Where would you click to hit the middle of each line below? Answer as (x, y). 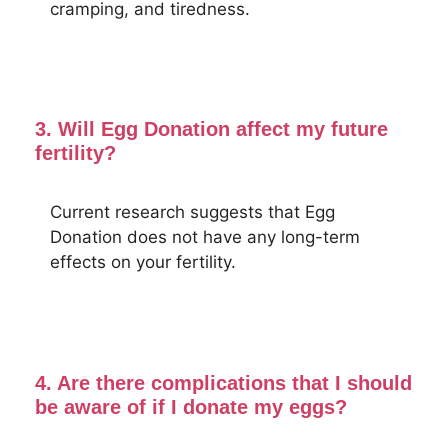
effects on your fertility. (143, 262)
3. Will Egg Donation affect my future (211, 129)
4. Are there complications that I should (223, 382)
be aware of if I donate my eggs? (191, 406)
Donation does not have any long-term (205, 237)
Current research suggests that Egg (192, 212)
